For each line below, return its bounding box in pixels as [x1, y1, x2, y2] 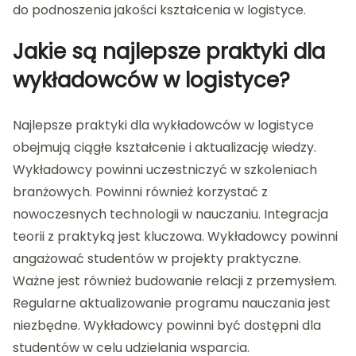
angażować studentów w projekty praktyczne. [13, 250, 301, 269]
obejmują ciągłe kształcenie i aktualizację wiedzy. [13, 138, 316, 157]
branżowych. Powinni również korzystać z [13, 183, 268, 202]
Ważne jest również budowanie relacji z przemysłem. [13, 272, 337, 291]
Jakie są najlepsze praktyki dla [13, 37, 325, 67]
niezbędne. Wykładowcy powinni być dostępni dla [13, 316, 321, 335]
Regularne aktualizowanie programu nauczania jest [13, 294, 331, 313]
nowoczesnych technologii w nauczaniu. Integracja [13, 205, 328, 224]
